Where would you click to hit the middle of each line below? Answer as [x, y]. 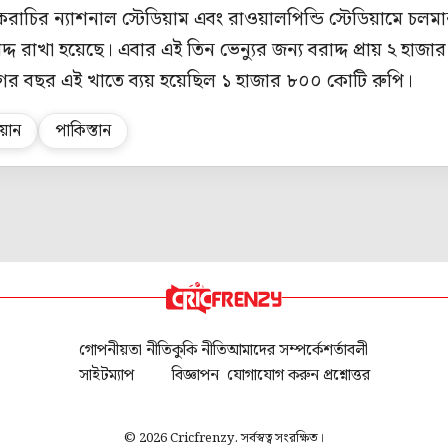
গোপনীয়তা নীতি [125, 350]
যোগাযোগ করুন [272, 375]
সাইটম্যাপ [106, 375]
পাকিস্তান [83, 130]
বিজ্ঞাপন [195, 375]
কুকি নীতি [199, 350]
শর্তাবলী [345, 350]
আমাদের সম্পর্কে [274, 350]
